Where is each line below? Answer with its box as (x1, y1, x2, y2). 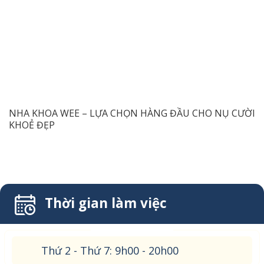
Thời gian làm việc (45, 193, 167, 212)
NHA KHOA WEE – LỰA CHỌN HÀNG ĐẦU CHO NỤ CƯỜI (9, 106, 255, 120)
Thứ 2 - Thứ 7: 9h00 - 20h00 (41, 243, 179, 258)
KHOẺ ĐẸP (9, 118, 55, 131)
